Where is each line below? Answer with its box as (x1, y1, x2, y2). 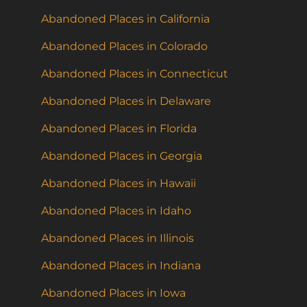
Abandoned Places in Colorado (41, 40, 208, 53)
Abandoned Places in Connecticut (41, 67, 228, 81)
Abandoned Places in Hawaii (41, 177, 196, 191)
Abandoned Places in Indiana (41, 259, 201, 273)
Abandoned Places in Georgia (41, 149, 202, 163)
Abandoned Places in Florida (41, 122, 197, 136)
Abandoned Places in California (41, 12, 210, 26)
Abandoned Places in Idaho (41, 204, 191, 218)
